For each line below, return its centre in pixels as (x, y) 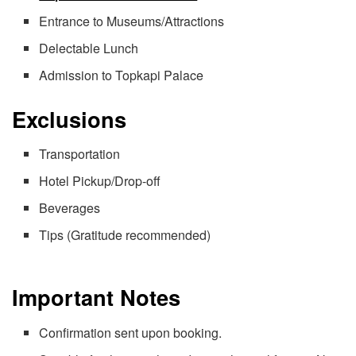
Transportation (80, 154)
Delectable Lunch (89, 48)
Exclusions (69, 118)
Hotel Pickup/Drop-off (100, 181)
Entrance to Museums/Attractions (132, 21)
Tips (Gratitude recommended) (125, 235)
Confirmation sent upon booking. (131, 332)
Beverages (70, 208)
